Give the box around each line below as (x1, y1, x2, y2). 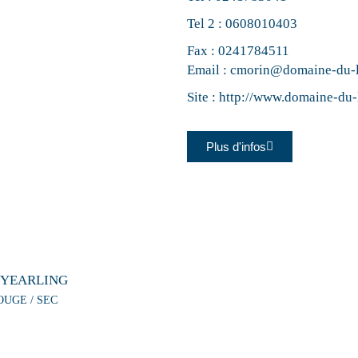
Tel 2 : (187, 16, 225, 31)
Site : (187, 89, 219, 105)
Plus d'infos (206, 140, 266, 153)
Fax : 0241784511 (187, 43, 289, 58)
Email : (187, 62, 230, 78)
